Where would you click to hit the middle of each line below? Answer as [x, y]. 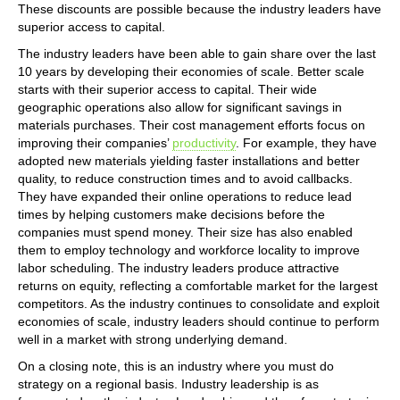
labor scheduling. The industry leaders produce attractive [179, 267]
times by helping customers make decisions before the [171, 214]
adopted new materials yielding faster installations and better [189, 160]
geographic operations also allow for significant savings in [180, 107]
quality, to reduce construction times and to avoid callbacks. [185, 178]
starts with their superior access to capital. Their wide [167, 89]
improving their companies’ [95, 142]
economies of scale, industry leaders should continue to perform [199, 321]
